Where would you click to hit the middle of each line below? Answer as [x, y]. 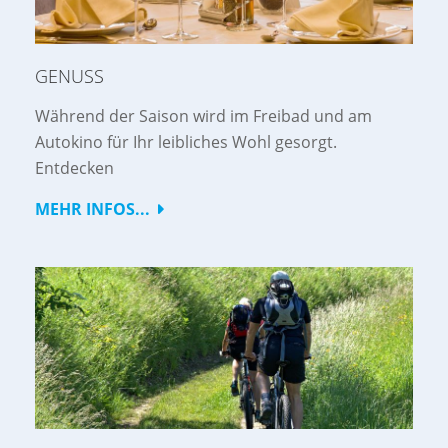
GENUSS [69, 76]
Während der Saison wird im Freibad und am [203, 116]
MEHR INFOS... [92, 209]
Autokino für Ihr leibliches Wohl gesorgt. [186, 142]
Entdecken [74, 168]
